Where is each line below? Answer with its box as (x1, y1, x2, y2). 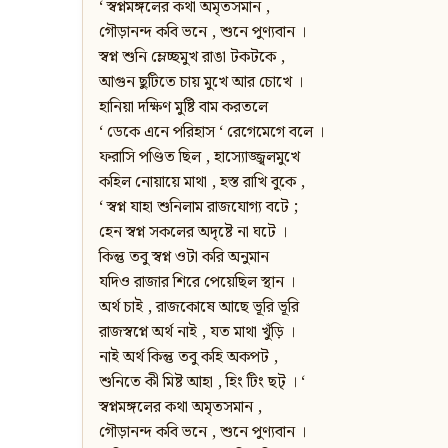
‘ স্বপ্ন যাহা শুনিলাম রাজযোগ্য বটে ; (99, 195, 298, 221)
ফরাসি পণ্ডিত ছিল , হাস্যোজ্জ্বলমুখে (99, 145, 300, 171)
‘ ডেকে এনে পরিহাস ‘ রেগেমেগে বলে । (99, 120, 324, 146)
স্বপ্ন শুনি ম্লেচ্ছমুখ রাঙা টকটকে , (99, 45, 285, 71)
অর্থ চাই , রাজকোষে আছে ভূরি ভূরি (99, 295, 299, 321)
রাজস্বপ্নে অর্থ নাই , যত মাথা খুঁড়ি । (99, 320, 295, 346)
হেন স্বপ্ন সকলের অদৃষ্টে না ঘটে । (99, 220, 287, 246)
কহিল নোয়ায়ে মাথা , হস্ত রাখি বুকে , (99, 170, 305, 196)
